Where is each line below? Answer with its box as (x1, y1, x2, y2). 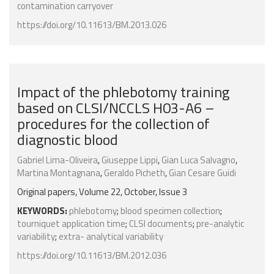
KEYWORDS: (17, 204, 67, 218)
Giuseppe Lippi (102, 153, 158, 168)
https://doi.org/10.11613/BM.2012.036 (17, 248, 166, 263)
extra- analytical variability (59, 229, 163, 244)
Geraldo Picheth (104, 166, 165, 180)
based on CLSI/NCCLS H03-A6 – (17, 97, 215, 119)
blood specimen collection (120, 204, 220, 218)
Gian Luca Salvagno (161, 153, 235, 168)
